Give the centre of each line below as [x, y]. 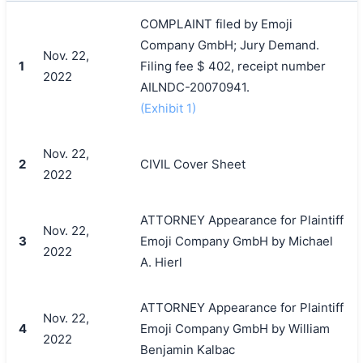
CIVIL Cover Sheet [192, 164]
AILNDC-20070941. [194, 87]
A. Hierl [161, 262]
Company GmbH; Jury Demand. [229, 45]
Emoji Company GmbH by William [235, 328]
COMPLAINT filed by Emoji [216, 23]
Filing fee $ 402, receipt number [233, 66]
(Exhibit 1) [168, 108]
